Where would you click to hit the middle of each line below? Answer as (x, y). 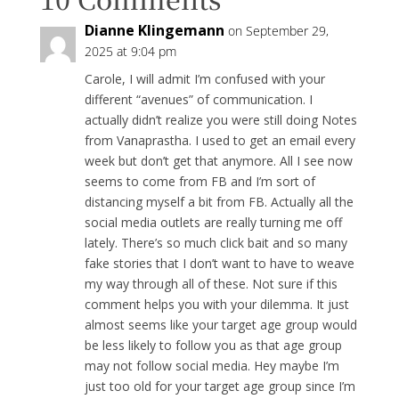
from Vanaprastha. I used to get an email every (220, 140)
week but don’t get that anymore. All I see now (218, 160)
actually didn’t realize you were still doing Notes (220, 119)
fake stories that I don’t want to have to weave (219, 263)
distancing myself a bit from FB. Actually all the (219, 201)
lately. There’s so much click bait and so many (216, 242)
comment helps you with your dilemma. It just (216, 304)
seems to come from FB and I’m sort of (199, 181)
